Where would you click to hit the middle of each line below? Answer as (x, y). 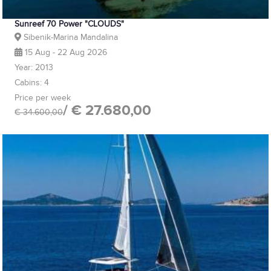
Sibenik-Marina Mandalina (69, 37)
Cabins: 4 (32, 82)
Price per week (43, 97)
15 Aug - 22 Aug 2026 (64, 52)
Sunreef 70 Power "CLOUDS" (70, 24)
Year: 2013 (34, 67)
